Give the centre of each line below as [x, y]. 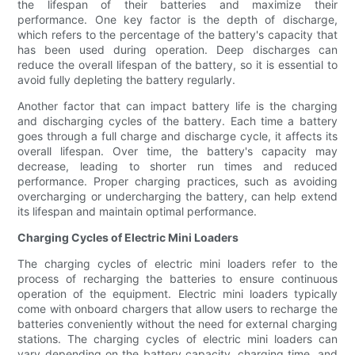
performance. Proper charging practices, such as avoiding [177, 181]
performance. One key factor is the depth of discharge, [177, 20]
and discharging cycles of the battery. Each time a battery [177, 121]
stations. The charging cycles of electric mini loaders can [177, 339]
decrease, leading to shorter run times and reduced [177, 166]
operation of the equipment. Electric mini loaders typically [177, 294]
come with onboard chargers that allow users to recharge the [177, 309]
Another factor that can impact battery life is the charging [177, 106]
